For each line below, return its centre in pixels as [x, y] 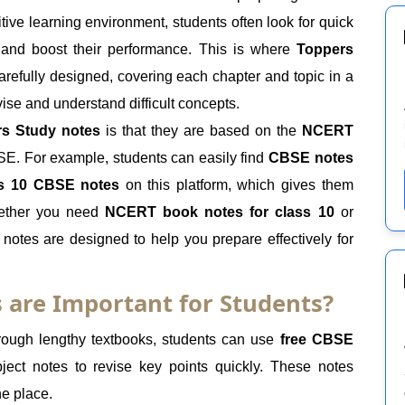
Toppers [325, 49]
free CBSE [316, 339]
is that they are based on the [201, 130]
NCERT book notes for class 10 [220, 212]
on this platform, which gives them [236, 184]
